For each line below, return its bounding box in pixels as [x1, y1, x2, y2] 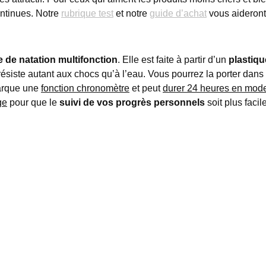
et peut [129, 83, 163, 93]
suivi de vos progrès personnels [59, 97, 205, 107]
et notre [113, 8, 150, 18]
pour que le [7, 97, 59, 107]
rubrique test [61, 8, 113, 18]
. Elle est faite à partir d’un [118, 55, 229, 65]
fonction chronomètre [41, 83, 129, 93]
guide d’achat [150, 8, 207, 18]
